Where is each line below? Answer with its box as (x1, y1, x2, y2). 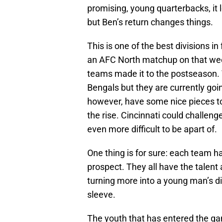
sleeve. (87, 189, 115, 200)
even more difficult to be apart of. (87, 124, 217, 135)
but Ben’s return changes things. (87, 17, 213, 28)
